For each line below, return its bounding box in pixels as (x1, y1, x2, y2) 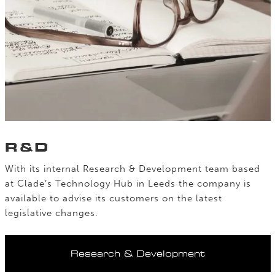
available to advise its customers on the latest (4, 192, 222, 204)
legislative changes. (4, 207, 98, 219)
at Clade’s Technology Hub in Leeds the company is (4, 177, 251, 189)
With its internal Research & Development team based (4, 163, 260, 174)
